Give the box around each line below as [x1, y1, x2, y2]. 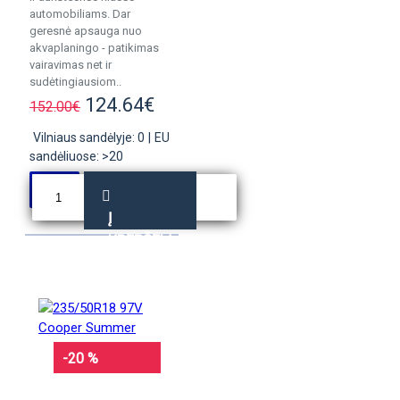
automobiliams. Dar [29, 7, 130, 21]
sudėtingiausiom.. [29, 75, 121, 88]
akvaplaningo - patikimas [29, 41, 159, 54]
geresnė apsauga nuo [29, 24, 142, 37]
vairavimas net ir [29, 58, 112, 71]
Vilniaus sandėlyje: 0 [33, 130, 145, 145]
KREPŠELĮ [107, 231, 172, 249]
